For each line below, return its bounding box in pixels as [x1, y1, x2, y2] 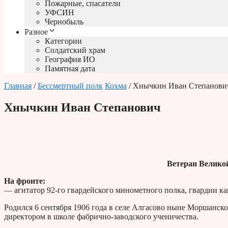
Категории [45, 37, 82, 46]
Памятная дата [45, 64, 95, 73]
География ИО [45, 55, 95, 64]
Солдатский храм [45, 46, 105, 55]
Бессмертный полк [38, 81, 103, 91]
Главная [4, 81, 32, 91]
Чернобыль [45, 17, 83, 26]
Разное [24, 27, 48, 37]
